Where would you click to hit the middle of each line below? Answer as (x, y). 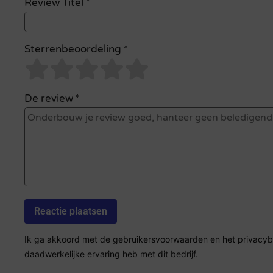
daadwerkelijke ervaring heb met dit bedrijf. (111, 254)
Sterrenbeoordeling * (76, 50)
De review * (52, 98)
